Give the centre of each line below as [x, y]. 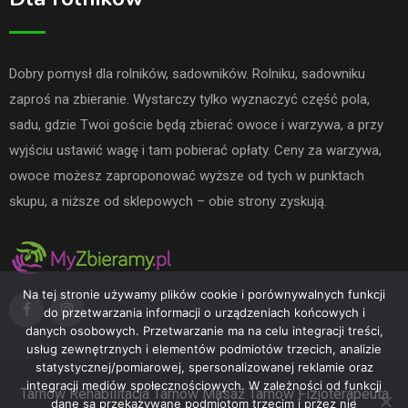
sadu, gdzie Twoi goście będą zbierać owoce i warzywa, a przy [196, 125]
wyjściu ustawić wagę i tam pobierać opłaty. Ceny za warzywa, [195, 150]
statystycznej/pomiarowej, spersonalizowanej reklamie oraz [204, 367]
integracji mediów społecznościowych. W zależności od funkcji [204, 385]
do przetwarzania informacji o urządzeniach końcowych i [204, 312]
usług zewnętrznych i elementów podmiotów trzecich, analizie [204, 349]
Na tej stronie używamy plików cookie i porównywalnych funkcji [204, 294]
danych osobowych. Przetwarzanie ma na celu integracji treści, [204, 331]
